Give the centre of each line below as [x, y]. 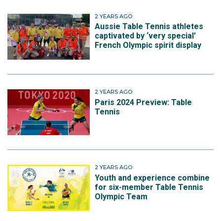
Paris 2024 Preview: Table [144, 102]
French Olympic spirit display [148, 45]
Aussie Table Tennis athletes [149, 27]
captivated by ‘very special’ [146, 36]
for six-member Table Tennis [149, 187]
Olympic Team [121, 196]
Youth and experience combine [152, 178]
